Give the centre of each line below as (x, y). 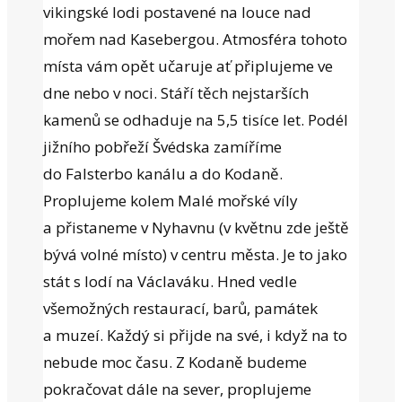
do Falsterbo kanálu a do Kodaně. (163, 173)
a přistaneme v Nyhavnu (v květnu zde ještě (196, 227)
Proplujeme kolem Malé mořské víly (170, 200)
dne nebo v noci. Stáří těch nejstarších (176, 92)
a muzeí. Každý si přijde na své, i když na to (195, 335)
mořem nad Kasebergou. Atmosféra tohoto (195, 39)
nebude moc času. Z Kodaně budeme (175, 362)
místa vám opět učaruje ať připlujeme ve (188, 66)
